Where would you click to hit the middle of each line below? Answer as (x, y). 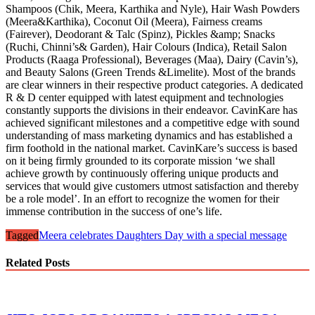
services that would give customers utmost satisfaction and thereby (152, 186)
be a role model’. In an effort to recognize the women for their (142, 198)
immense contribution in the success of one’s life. (114, 211)
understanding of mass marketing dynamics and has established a (149, 135)
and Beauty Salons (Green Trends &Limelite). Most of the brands (150, 72)
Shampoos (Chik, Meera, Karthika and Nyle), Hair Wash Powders (153, 8)
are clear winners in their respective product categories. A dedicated (154, 84)
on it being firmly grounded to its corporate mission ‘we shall (140, 160)
